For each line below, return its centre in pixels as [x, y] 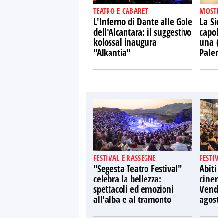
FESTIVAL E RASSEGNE [125, 158]
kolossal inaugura [125, 42]
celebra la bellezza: [127, 179]
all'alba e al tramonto [132, 200]
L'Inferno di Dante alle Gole [143, 22]
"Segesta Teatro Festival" [138, 169]
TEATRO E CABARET [121, 11]
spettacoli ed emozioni [134, 189]
